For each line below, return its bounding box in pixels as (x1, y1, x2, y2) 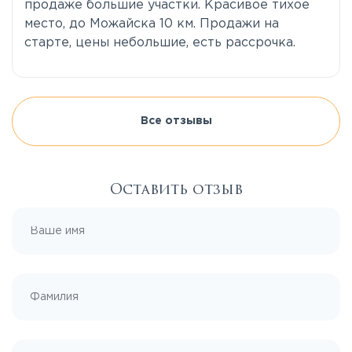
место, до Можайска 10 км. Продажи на (24, 18, 279, 31)
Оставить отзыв (109, 179, 243, 200)
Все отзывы (140, 116, 212, 126)
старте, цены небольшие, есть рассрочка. (24, 37, 299, 49)
